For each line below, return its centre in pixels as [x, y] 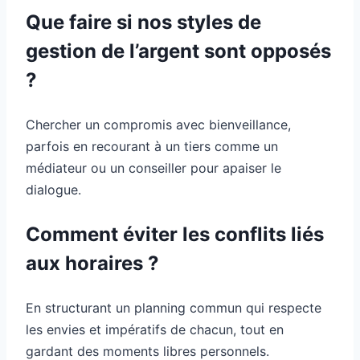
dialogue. [53, 189]
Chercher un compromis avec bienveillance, [158, 124]
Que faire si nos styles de [143, 22]
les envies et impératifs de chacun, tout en [155, 329]
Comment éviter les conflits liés [175, 234]
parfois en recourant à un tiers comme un [152, 146]
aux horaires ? [92, 263]
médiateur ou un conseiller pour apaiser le [153, 168]
